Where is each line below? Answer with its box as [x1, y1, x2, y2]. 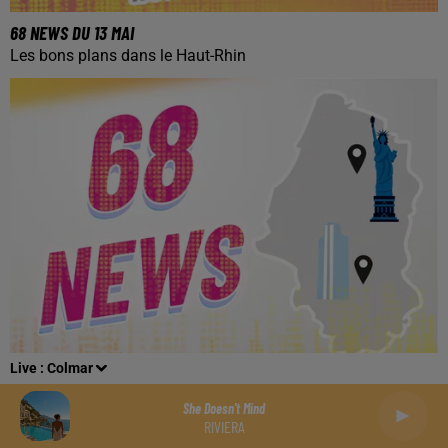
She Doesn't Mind [183, 399, 265, 417]
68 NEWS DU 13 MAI [10, 21, 134, 44]
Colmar [47, 360, 93, 376]
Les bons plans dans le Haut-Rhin [10, 46, 246, 65]
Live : [10, 360, 47, 376]
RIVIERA [203, 416, 245, 436]
